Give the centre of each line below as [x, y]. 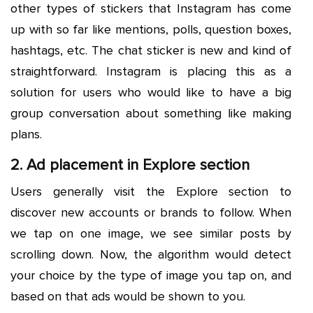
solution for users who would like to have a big [151, 92]
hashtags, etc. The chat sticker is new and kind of [151, 50]
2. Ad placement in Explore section [130, 165]
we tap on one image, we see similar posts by [151, 233]
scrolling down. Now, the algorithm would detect [151, 254]
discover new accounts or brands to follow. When [151, 212]
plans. [26, 134]
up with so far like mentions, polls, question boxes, [151, 29]
